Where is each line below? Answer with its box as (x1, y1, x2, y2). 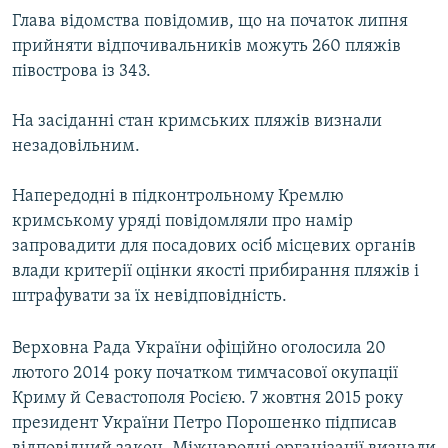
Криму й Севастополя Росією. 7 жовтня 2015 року (12, 389, 403, 409)
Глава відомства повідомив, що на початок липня (12, 12, 408, 32)
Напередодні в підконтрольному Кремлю (12, 187, 344, 207)
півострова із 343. (12, 62, 151, 82)
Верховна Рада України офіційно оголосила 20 (12, 339, 386, 359)
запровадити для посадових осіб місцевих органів (12, 237, 416, 257)
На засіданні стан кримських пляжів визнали (12, 112, 382, 132)
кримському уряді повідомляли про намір (12, 212, 353, 232)
